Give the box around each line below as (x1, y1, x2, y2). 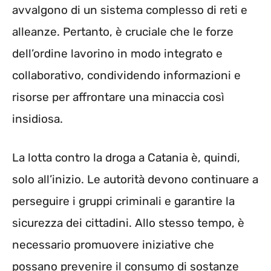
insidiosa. (12, 111, 63, 126)
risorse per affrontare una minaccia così (12, 90, 224, 104)
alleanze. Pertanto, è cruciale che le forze (12, 24, 233, 39)
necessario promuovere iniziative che (12, 238, 214, 252)
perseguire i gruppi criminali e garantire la (12, 194, 235, 209)
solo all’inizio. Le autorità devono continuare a (12, 172, 258, 187)
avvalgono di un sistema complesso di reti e (12, 2, 247, 17)
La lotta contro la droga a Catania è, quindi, (12, 151, 240, 165)
